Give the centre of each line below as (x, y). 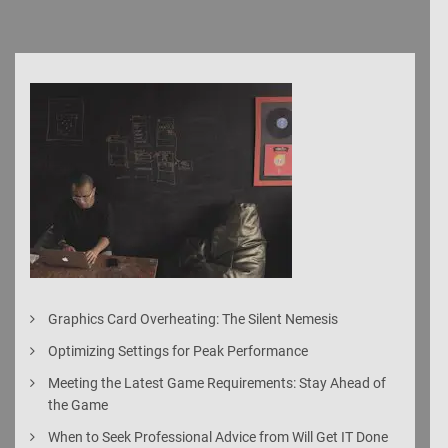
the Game (78, 404)
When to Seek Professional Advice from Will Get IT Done (218, 436)
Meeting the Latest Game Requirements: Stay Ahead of (217, 382)
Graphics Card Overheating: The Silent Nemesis (193, 319)
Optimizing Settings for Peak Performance (178, 350)
